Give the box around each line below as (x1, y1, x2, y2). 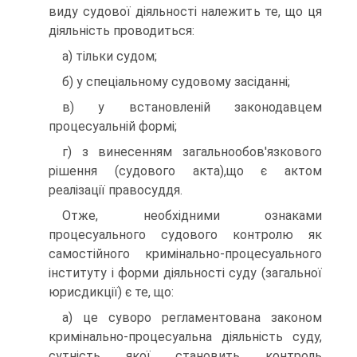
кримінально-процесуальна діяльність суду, (49, 329, 322, 344)
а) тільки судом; (62, 49, 157, 64)
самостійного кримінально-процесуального (49, 246, 322, 261)
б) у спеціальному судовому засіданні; (62, 74, 290, 89)
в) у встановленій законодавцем (62, 100, 322, 115)
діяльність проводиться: (49, 23, 194, 38)
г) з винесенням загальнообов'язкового (62, 144, 322, 159)
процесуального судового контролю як (49, 227, 322, 242)
